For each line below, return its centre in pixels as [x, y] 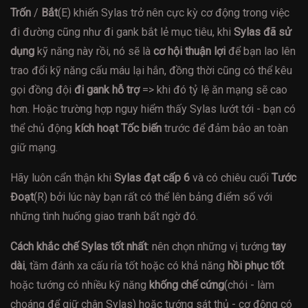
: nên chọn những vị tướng [209, 247]
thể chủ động [43, 129]
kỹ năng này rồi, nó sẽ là [94, 52]
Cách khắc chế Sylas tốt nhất [79, 247]
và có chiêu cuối [231, 178]
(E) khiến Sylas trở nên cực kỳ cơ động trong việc [174, 13]
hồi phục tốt [256, 266]
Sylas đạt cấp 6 [152, 178]
